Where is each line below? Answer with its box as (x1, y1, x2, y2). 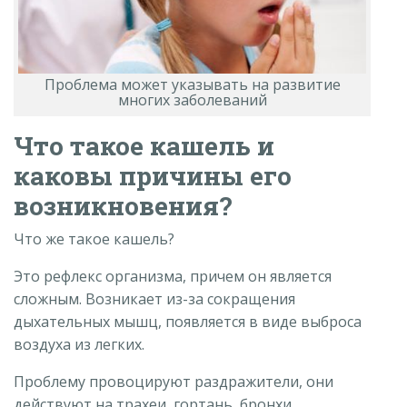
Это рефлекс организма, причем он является (14, 265, 332, 286)
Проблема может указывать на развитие (44, 74, 341, 94)
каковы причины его (14, 158, 292, 193)
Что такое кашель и (14, 128, 274, 163)
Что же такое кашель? (14, 228, 174, 249)
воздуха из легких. (14, 333, 144, 354)
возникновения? (14, 188, 232, 223)
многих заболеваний (117, 89, 267, 110)
